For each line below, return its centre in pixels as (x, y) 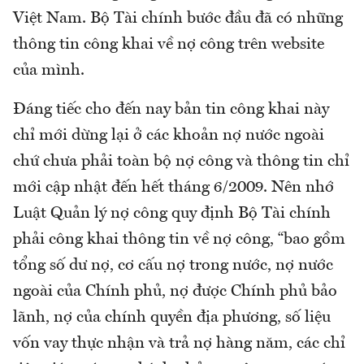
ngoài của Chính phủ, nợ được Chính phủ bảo (175, 291)
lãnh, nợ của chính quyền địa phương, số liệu (172, 317)
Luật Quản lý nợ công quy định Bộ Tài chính (172, 213)
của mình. (49, 70)
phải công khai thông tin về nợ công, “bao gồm (179, 239)
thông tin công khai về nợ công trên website (169, 44)
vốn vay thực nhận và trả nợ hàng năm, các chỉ (179, 343)
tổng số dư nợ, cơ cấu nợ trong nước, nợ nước (173, 265)
